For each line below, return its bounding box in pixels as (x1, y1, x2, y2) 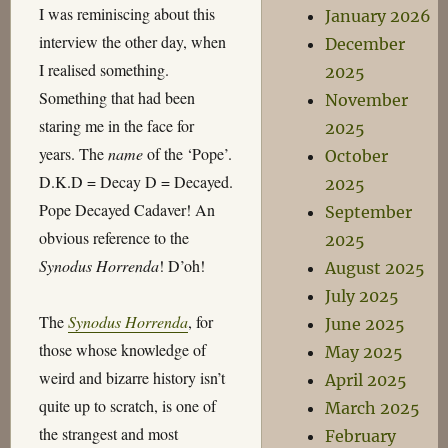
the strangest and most (38, 423, 178, 445)
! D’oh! (158, 255, 205, 277)
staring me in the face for (38, 115, 194, 137)
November (324, 90, 408, 110)
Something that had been (38, 87, 195, 109)
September (324, 202, 412, 222)
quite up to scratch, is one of (38, 395, 216, 417)
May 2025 (324, 342, 403, 362)
